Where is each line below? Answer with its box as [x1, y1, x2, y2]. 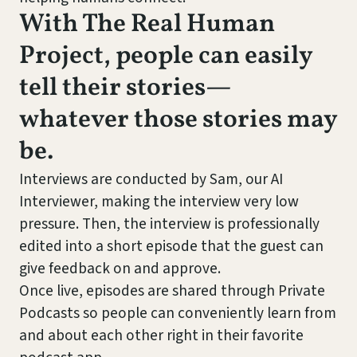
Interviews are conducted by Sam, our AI [19, 168, 283, 190]
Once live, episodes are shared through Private [19, 280, 325, 302]
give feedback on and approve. [19, 257, 221, 280]
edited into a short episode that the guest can [19, 235, 324, 257]
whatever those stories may [19, 103, 337, 138]
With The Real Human [19, 7, 275, 42]
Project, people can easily [19, 39, 312, 74]
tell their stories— [19, 71, 232, 106]
